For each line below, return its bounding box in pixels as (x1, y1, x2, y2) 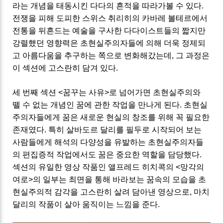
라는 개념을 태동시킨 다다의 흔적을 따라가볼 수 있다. (12, 1, 204, 10)
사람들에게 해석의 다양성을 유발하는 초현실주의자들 (12, 138, 204, 147)
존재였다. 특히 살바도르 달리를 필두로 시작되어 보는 (12, 125, 202, 134)
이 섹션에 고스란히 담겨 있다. (12, 64, 120, 73)
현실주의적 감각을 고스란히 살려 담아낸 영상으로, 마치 (12, 188, 210, 197)
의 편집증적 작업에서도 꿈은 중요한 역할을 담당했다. (12, 150, 202, 159)
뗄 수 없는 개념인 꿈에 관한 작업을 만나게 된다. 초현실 (12, 101, 208, 110)
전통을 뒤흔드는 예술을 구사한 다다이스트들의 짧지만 (12, 26, 206, 35)
